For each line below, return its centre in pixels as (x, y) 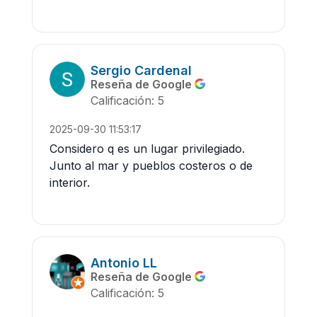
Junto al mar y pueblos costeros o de (151, 166)
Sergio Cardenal (141, 70)
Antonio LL (124, 263)
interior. (70, 183)
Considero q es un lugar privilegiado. (147, 149)
